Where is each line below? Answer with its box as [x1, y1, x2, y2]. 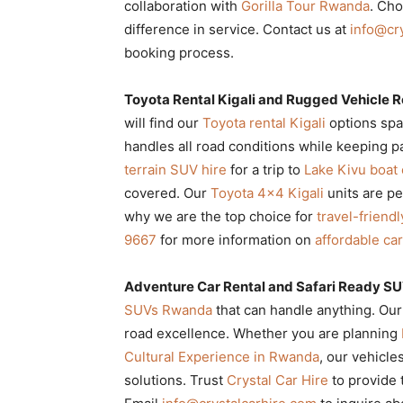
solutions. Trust [124, 371, 227, 389]
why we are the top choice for [124, 207, 317, 225]
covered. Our [124, 184, 210, 201]
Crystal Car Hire [227, 371, 328, 389]
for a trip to [227, 160, 304, 178]
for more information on [157, 230, 315, 248]
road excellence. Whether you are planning [124, 324, 401, 342]
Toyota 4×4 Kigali [210, 184, 324, 201]
